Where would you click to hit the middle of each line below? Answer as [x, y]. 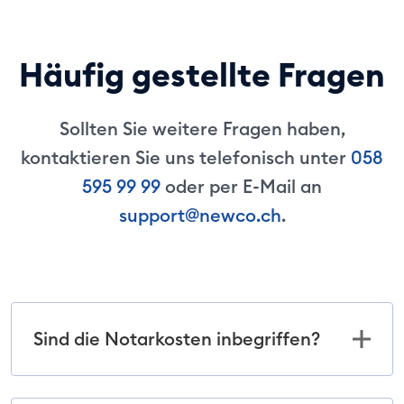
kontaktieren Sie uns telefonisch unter [186, 157]
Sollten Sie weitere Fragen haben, [202, 129]
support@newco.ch [200, 215]
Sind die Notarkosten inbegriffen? [177, 339]
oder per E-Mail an [241, 186]
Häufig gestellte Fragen [202, 75]
